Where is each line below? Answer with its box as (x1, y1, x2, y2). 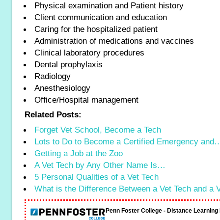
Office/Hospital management (34, 95, 138, 105)
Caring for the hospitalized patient (34, 24, 158, 34)
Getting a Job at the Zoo (34, 148, 123, 158)
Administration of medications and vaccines (34, 36, 194, 46)
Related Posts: (25, 110, 82, 119)
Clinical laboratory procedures (34, 48, 144, 57)
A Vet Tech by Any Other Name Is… (34, 160, 165, 170)
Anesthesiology (34, 83, 90, 93)
